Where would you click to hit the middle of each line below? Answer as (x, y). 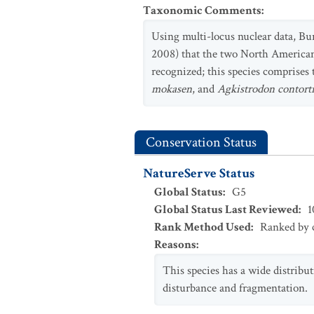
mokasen (172, 89)
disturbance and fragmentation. (235, 288)
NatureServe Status (199, 173)
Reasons (175, 245)
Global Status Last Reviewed (226, 210)
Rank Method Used (203, 227)
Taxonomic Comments (202, 11)
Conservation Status (201, 142)
